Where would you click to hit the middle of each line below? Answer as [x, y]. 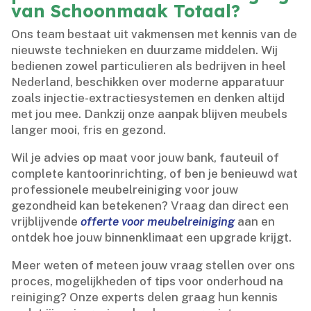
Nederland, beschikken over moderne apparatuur [148, 82]
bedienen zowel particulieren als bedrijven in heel [149, 66]
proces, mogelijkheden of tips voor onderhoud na [148, 281]
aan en [255, 222]
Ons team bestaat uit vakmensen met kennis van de [154, 34]
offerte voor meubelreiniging [158, 222]
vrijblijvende [46, 222]
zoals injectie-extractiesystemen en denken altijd [148, 98]
